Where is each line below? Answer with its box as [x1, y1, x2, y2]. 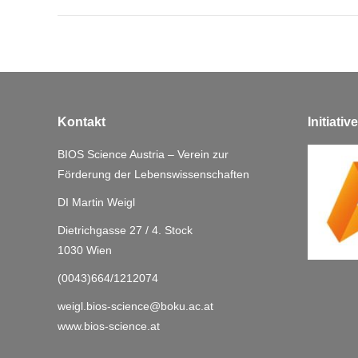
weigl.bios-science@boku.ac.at [58, 299, 213, 312]
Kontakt [58, 114, 105, 129]
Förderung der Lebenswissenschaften [58, 167, 249, 181]
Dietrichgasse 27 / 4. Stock [58, 223, 193, 237]
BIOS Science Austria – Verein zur [58, 147, 229, 161]
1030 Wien [58, 243, 112, 257]
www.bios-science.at [58, 319, 160, 332]
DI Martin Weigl [58, 195, 135, 209]
